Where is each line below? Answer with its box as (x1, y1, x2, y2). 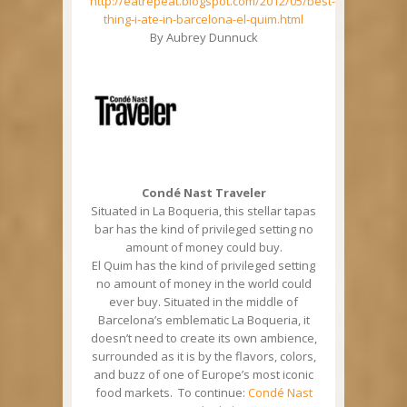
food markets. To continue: (94, 383, 248, 401)
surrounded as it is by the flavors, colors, (91, 347, 316, 364)
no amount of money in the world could (95, 274, 312, 292)
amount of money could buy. (124, 238, 283, 255)
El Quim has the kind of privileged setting (92, 256, 315, 273)
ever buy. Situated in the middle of (109, 293, 298, 310)
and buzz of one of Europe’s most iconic (94, 365, 313, 382)
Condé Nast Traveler (141, 184, 266, 201)
